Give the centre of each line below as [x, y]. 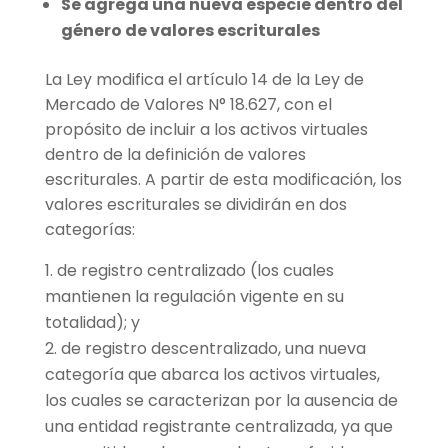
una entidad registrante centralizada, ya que [218, 426]
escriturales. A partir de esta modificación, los [223, 179]
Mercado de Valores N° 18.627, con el [188, 104]
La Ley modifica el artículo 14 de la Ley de [204, 79]
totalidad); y [92, 322]
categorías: [89, 229]
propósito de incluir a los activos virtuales [206, 129]
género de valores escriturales [190, 30]
